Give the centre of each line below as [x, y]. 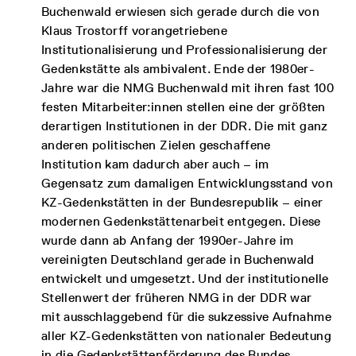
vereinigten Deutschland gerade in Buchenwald [178, 259]
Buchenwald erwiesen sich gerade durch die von [181, 12]
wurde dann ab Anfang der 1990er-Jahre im [168, 240]
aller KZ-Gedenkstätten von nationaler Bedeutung [186, 336]
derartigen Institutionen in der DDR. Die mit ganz [185, 126]
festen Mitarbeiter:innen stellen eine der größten [184, 107]
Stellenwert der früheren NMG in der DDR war [177, 298]
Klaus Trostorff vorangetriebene [135, 31]
